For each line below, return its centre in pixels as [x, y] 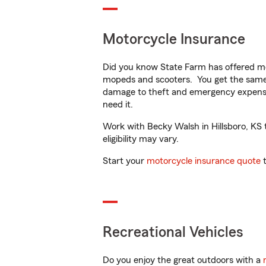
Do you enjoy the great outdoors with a [183, 260]
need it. [119, 104]
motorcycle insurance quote [204, 161]
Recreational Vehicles [173, 232]
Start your [125, 161]
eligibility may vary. [141, 139]
